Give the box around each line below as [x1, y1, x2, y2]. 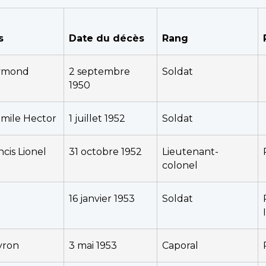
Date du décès [69, 32, 144, 44]
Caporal [162, 239, 198, 251]
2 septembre [69, 65, 130, 77]
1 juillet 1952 [69, 112, 125, 124]
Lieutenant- [162, 145, 218, 157]
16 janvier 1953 [69, 192, 135, 204]
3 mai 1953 [69, 239, 117, 251]
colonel [162, 159, 198, 171]
